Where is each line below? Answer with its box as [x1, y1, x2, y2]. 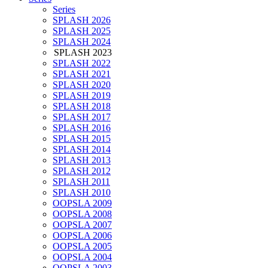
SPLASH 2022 [53, 58, 111, 69]
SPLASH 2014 [53, 144, 111, 155]
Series [53, 4, 75, 15]
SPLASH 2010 [53, 187, 111, 198]
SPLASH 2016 [53, 123, 111, 133]
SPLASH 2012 [53, 166, 111, 176]
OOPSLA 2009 [53, 198, 112, 209]
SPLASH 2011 [53, 176, 110, 187]
